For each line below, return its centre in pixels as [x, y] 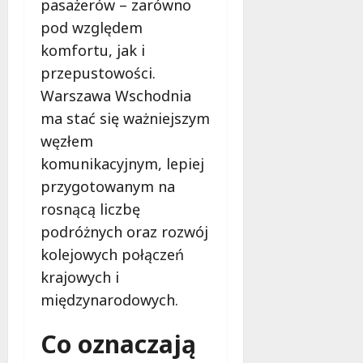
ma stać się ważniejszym [125, 118]
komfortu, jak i [93, 50]
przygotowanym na [108, 186]
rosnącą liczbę [90, 209]
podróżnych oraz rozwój [124, 231]
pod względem [92, 27]
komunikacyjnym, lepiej [122, 163]
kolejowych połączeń [112, 254]
